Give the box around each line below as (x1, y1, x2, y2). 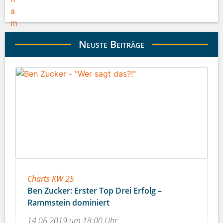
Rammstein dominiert (27, 197, 110, 209)
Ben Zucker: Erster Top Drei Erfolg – (27, 185, 162, 197)
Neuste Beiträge (79, 37, 144, 51)
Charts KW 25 (27, 173, 74, 185)
